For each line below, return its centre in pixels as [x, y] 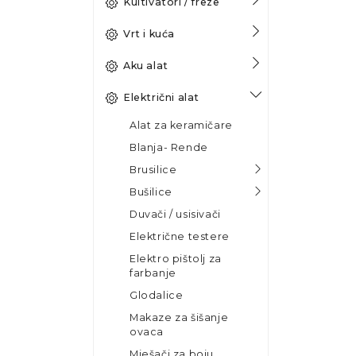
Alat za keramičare [181, 125]
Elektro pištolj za [176, 258]
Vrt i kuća [149, 33]
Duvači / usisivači [175, 214]
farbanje [153, 273]
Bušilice [151, 192]
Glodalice [157, 295]
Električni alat [161, 97]
